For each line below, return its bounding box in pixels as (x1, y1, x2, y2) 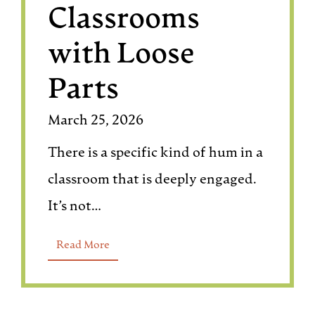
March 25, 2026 (48, 114, 144, 128)
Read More (56, 240, 110, 251)
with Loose (48, 41, 195, 70)
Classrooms (48, 6, 200, 34)
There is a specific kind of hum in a (48, 146, 264, 160)
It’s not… (48, 200, 102, 214)
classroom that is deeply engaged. (48, 173, 257, 187)
